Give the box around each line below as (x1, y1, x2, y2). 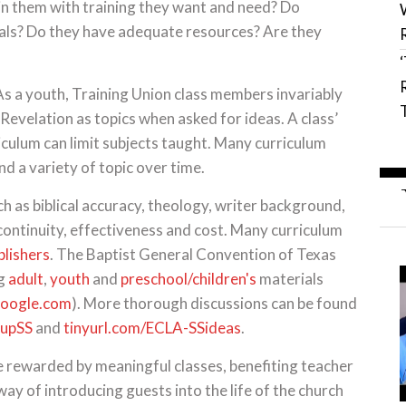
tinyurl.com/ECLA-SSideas (63, 318, 241, 337)
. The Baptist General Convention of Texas (50, 245, 336, 264)
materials (256, 269, 324, 288)
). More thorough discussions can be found (72, 294, 357, 313)
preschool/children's (121, 269, 256, 288)
